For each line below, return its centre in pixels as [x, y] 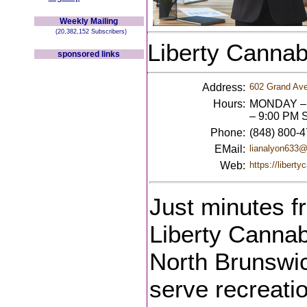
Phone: [228, 133]
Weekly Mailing [89, 21]
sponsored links [89, 54]
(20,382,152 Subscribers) [89, 32]
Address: [223, 87]
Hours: [229, 104]
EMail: [230, 149]
